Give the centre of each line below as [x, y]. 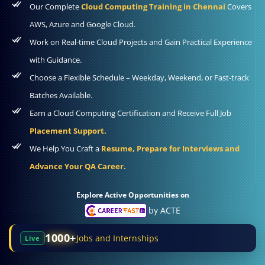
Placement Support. [68, 130]
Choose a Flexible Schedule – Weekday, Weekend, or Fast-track [139, 77]
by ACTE [165, 210]
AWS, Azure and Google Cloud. [83, 24]
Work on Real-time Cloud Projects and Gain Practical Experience [141, 42]
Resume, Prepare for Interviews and [170, 148]
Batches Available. [61, 95]
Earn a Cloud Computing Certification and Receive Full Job [130, 113]
